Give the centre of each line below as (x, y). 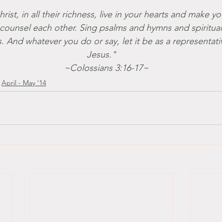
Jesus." (101, 55)
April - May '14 (24, 83)
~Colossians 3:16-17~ (106, 68)
